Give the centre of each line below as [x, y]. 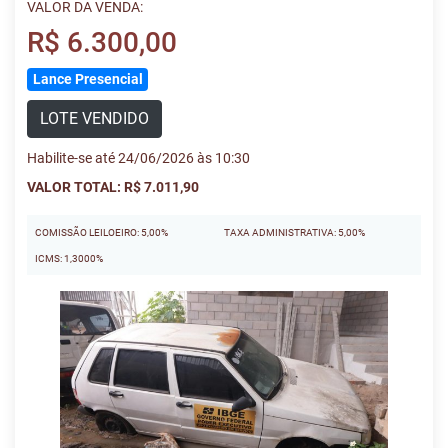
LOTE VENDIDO [94, 118]
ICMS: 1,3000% [69, 258]
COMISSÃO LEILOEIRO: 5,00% [101, 232]
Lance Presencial [87, 79]
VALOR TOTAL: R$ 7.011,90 [113, 187]
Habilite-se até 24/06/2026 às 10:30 [138, 158]
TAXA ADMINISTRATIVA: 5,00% [294, 232]
